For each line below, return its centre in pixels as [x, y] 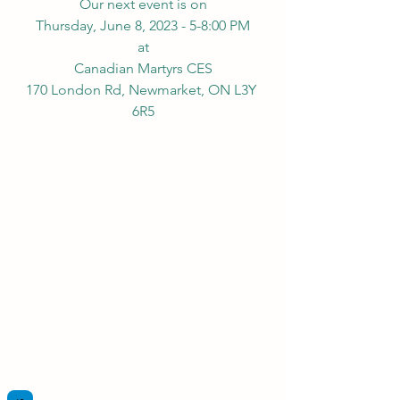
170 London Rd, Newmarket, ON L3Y [143, 90]
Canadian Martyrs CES [143, 69]
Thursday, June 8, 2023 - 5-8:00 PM [143, 26]
